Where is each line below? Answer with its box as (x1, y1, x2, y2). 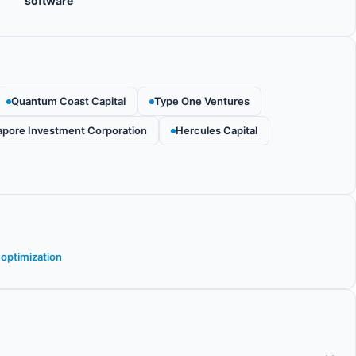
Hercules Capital (176, 124, 257, 137)
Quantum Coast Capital (11, 95, 126, 107)
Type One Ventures (154, 95, 250, 107)
